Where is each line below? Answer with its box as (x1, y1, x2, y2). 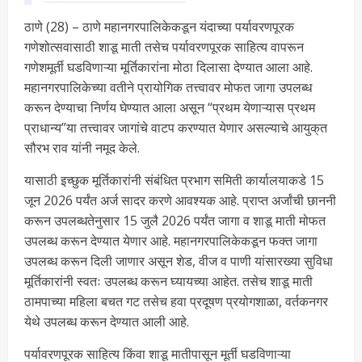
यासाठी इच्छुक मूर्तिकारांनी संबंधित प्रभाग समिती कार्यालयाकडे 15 (24, 170, 324, 189)
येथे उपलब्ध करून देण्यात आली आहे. (24, 312, 189, 330)
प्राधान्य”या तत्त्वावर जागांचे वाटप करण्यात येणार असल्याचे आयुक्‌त (24, 118, 327, 137)
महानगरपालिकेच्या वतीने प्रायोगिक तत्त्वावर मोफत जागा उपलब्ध (24, 78, 312, 96)
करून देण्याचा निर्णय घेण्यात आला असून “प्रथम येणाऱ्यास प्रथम (24, 98, 315, 116)
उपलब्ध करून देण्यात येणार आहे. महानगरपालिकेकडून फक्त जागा (24, 231, 318, 250)
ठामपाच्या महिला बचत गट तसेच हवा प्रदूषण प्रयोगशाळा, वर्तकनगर (24, 292, 328, 310)
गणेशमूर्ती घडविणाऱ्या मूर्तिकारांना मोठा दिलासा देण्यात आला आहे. (24, 57, 313, 76)
